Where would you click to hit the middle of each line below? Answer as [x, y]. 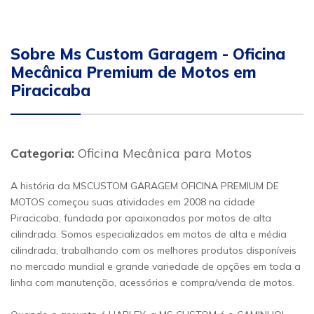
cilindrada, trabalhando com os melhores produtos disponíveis [153, 250]
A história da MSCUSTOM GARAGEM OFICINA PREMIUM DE [145, 186]
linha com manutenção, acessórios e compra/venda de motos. [152, 282]
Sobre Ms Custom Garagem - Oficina [148, 54]
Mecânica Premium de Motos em [134, 72]
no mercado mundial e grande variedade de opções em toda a [156, 266]
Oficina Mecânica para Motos [163, 153]
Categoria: [42, 153]
